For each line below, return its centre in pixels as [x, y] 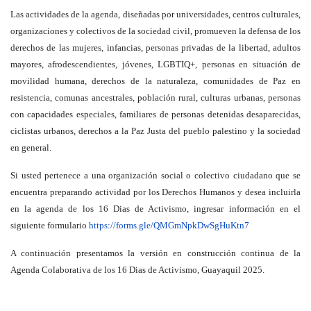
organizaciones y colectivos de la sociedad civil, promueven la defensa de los [155, 31]
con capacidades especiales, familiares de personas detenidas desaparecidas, [155, 114]
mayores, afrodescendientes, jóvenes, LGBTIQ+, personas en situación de [155, 64]
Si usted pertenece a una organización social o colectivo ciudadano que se [155, 175]
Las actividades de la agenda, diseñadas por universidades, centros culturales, [155, 14]
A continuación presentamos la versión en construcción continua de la [155, 253]
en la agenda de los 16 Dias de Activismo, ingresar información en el [155, 208]
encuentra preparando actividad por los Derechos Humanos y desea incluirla [155, 192]
